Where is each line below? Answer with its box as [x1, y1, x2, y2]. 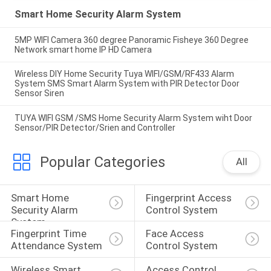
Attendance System [10, 240, 102, 252]
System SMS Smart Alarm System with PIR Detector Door [14, 79, 240, 89]
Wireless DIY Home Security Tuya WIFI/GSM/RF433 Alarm [14, 69, 234, 79]
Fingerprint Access [145, 191, 234, 204]
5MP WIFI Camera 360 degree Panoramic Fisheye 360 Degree [14, 34, 249, 45]
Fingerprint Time [10, 227, 89, 240]
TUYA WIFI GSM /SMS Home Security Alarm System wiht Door [14, 113, 252, 123]
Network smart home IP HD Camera [14, 44, 152, 54]
